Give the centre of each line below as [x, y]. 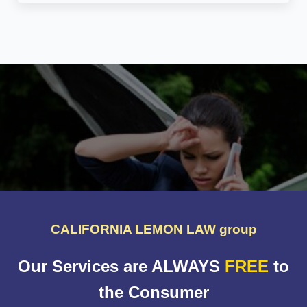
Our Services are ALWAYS [121, 266]
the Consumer [153, 292]
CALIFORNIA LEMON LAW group [153, 229]
